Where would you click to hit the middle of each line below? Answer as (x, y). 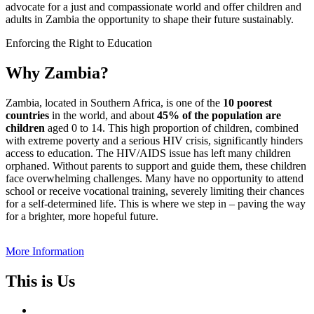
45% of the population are (219, 115)
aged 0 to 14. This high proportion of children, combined (172, 128)
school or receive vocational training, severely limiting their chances (155, 191)
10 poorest (247, 102)
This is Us (40, 281)
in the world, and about (103, 115)
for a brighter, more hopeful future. (82, 216)
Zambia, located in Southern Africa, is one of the (114, 102)
